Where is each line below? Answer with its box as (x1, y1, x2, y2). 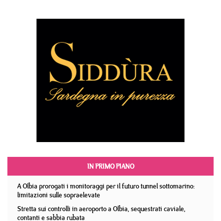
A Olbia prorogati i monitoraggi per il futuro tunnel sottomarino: (17, 181, 195, 191)
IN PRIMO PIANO (87, 161, 134, 171)
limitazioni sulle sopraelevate (17, 190, 100, 200)
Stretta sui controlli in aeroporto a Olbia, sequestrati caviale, (17, 204, 185, 214)
